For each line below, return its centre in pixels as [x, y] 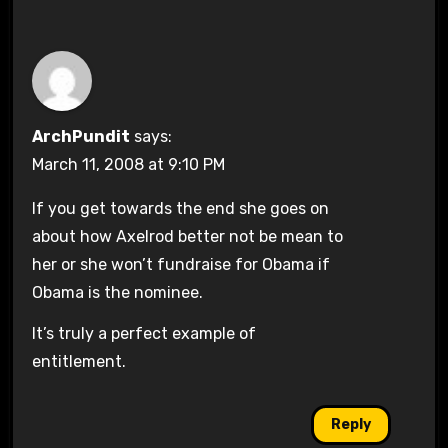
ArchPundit [80, 137]
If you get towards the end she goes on [180, 209]
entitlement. [78, 362]
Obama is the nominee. [117, 293]
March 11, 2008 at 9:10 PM [128, 165]
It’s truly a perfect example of [143, 334]
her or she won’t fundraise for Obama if [180, 265]
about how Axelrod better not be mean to [187, 237]
